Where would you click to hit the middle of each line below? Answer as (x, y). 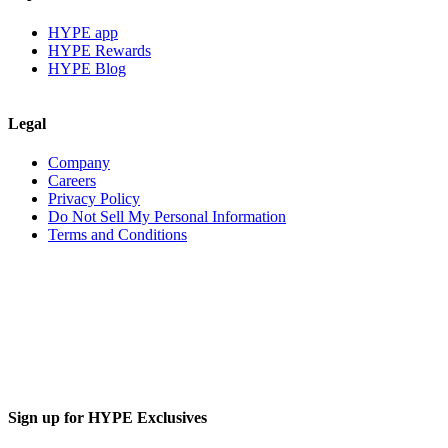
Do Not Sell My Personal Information (167, 217)
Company (79, 163)
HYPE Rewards (99, 50)
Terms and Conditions (117, 235)
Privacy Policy (94, 199)
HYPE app (83, 32)
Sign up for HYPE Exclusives (107, 418)
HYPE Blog (87, 68)
